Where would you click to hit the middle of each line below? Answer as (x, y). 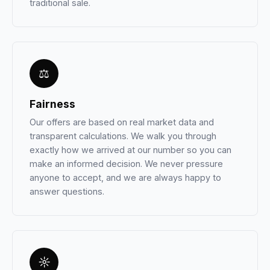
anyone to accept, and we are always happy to (125, 177)
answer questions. (67, 191)
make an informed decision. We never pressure (126, 164)
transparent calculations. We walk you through (123, 136)
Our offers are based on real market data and (122, 122)
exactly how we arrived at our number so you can (130, 150)
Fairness (52, 104)
